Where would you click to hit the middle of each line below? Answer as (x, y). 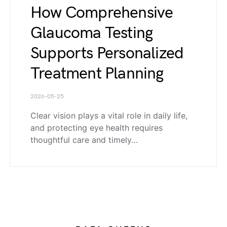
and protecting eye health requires (97, 128)
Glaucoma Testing (92, 33)
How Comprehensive (102, 13)
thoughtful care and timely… (84, 140)
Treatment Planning (97, 74)
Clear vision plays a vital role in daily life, (109, 116)
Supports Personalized (107, 54)
